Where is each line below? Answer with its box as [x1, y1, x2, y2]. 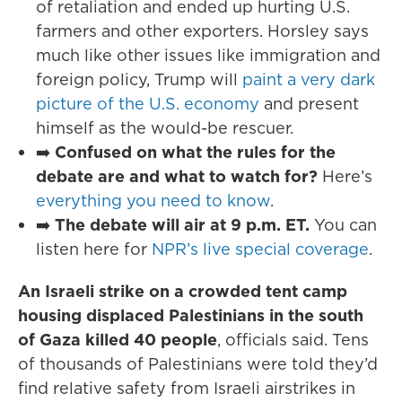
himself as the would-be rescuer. [36, 117, 293, 139]
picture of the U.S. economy [36, 92, 259, 115]
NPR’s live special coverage [152, 238, 369, 260]
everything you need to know [36, 189, 270, 212]
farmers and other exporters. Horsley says [36, 20, 369, 42]
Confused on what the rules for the [55, 141, 336, 163]
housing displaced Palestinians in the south [18, 304, 363, 327]
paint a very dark [242, 68, 375, 91]
